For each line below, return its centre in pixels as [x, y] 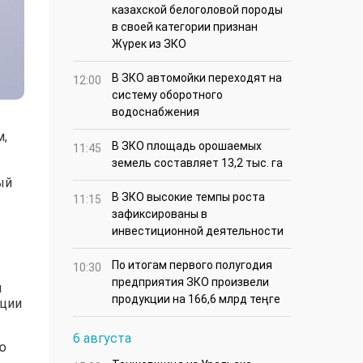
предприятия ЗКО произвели [190, 282]
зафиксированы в [160, 214]
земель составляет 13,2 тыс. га [197, 163]
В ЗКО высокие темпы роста [188, 197]
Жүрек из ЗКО [149, 44]
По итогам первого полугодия [192, 265]
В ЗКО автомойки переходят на [197, 78]
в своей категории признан [185, 27]
